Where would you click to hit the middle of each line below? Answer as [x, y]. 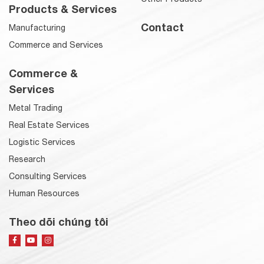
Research [27, 159]
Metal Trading [36, 108]
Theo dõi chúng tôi [59, 221]
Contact [162, 27]
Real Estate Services [49, 125]
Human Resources [44, 193]
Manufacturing [37, 27]
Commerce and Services [56, 44]
